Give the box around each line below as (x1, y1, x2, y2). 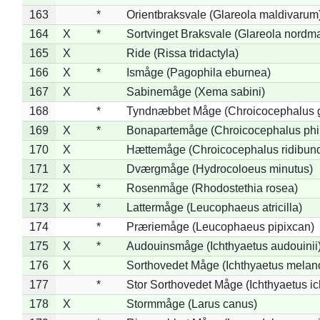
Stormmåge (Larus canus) (126, 297, 257, 310)
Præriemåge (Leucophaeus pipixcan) (126, 220, 314, 233)
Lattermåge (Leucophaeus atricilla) (126, 201, 302, 214)
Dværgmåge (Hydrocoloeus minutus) (126, 162, 313, 175)
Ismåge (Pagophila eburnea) (126, 66, 271, 79)
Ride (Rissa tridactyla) (126, 46, 239, 59)
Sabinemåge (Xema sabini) (126, 85, 265, 98)
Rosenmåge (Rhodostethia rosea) (126, 181, 298, 194)
